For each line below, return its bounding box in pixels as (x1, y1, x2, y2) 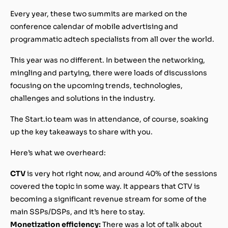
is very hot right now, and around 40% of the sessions (27, 168, 217, 178)
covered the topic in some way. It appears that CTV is (10, 181, 200, 191)
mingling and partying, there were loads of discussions (10, 68, 207, 77)
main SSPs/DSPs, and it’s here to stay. (10, 207, 147, 216)
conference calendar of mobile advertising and (10, 21, 178, 31)
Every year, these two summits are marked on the (10, 9, 187, 18)
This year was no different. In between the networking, (10, 55, 205, 65)
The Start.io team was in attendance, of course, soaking (10, 114, 208, 124)
